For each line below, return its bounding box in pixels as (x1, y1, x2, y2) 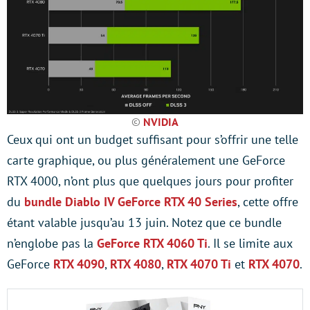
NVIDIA (143, 115, 179, 129)
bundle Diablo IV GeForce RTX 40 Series (24, 194, 237, 210)
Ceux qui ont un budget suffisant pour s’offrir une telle (7, 131, 298, 147)
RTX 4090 (53, 256, 104, 272)
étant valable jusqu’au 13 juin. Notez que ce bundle (7, 215, 282, 230)
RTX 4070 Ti (167, 256, 231, 272)
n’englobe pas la (7, 235, 97, 251)
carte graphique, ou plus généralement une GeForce (7, 152, 285, 168)
